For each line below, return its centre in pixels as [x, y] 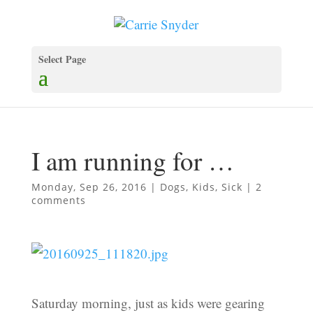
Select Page [62, 59]
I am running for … [132, 161]
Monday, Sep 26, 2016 [89, 187]
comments [58, 201]
